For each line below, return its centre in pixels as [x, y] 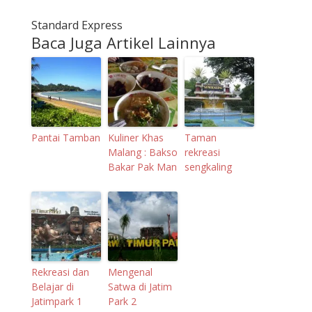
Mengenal [130, 272]
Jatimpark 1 [56, 301]
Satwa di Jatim [140, 286]
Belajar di [52, 286]
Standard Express [77, 25]
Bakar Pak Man [142, 166]
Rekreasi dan [60, 272]
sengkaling [208, 166]
